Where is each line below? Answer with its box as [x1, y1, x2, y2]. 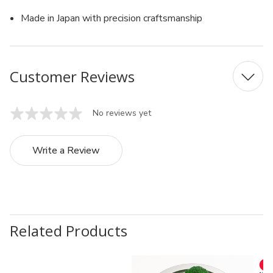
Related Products [10, 220, 127, 241]
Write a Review [32, 144, 100, 157]
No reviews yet [93, 107, 151, 119]
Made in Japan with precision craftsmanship [21, 12, 203, 25]
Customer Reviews [10, 66, 135, 87]
